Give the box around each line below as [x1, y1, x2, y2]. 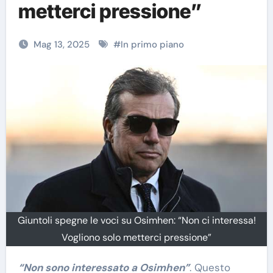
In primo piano [120, 38, 184, 51]
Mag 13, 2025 [33, 38, 92, 51]
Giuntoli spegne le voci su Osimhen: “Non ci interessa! [17, 213, 256, 227]
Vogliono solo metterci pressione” [62, 230, 211, 244]
